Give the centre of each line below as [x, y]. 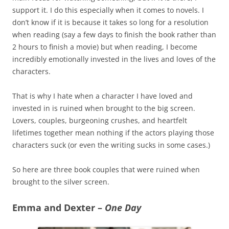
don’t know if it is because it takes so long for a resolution [110, 22]
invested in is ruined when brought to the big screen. [104, 108]
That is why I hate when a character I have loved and [102, 96]
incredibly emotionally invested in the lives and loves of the [114, 59]
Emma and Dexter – [59, 207]
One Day [123, 207]
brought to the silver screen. [61, 181]
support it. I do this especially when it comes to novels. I [108, 10]
